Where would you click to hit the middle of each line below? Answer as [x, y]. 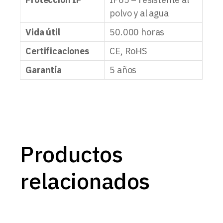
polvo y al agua [139, 13]
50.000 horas [137, 32]
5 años [123, 70]
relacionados [85, 181]
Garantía [44, 70]
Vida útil [43, 32]
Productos [71, 154]
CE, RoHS [128, 51]
